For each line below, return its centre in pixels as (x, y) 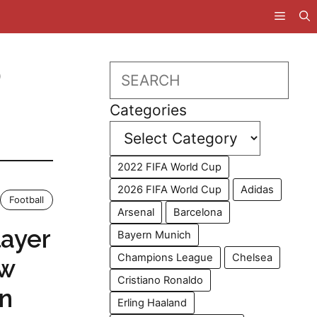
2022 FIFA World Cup (170, 167)
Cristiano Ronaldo (161, 280)
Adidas (258, 190)
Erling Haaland (152, 303)
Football (27, 200)
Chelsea (253, 258)
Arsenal (136, 212)
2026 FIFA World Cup (170, 190)
